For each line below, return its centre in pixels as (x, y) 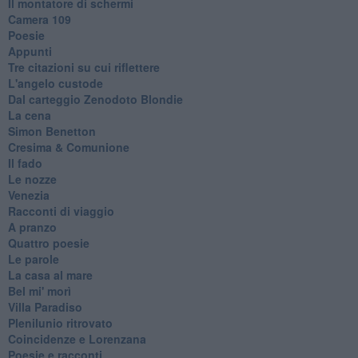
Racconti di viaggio (61, 211)
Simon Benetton (52, 131)
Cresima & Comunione (68, 147)
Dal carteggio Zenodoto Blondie (95, 99)
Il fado (25, 163)
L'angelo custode (55, 83)
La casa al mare (50, 274)
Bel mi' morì (39, 290)
